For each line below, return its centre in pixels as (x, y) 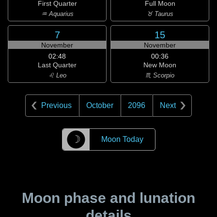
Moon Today (122, 139)
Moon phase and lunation (108, 198)
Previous (56, 105)
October (100, 105)
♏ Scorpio (160, 75)
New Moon (160, 65)
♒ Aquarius (57, 14)
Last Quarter (57, 65)
